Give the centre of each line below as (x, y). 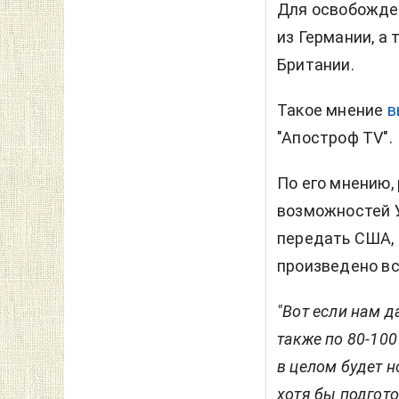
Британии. (316, 64)
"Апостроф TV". (335, 137)
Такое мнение (332, 110)
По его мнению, (337, 183)
